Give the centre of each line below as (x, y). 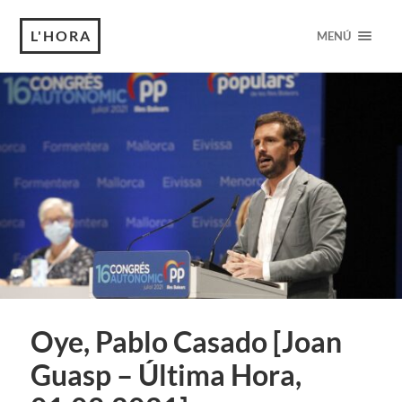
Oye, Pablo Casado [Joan (186, 342)
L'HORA (61, 35)
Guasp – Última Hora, (166, 376)
